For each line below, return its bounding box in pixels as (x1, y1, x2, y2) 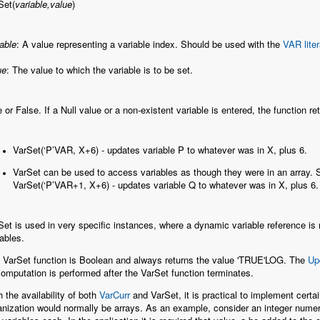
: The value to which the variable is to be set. (6, 63, 193, 77)
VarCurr (99, 288, 130, 302)
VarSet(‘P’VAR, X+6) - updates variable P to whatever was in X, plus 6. (13, 143, 307, 157)
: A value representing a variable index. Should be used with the (16, 37, 283, 51)
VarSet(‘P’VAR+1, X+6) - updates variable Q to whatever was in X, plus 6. (13, 178, 319, 192)
